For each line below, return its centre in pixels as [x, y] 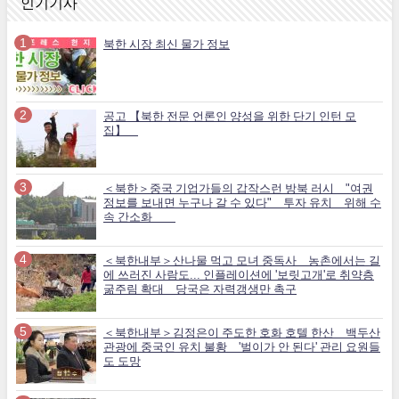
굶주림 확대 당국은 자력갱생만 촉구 [200, 289]
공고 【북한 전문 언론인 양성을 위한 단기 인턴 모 [230, 116]
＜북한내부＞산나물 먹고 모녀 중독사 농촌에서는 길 [242, 260]
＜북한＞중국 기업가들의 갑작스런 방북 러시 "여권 [238, 188]
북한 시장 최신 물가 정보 [167, 44]
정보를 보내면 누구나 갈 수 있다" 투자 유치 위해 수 [242, 202]
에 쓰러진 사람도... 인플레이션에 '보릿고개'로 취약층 [239, 274]
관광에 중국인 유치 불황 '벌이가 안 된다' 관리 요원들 [242, 346]
